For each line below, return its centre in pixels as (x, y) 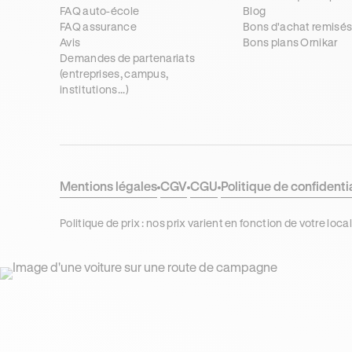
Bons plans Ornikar (290, 42)
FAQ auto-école (100, 11)
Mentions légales (108, 186)
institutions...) (94, 89)
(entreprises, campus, (114, 73)
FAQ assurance (98, 26)
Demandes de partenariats (128, 58)
